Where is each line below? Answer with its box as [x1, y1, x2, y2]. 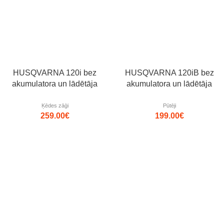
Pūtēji [162, 102, 176, 108]
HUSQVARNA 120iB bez [124, 68, 214, 77]
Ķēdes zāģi [41, 102, 68, 108]
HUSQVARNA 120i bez [13, 68, 96, 77]
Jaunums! [119, 208, 143, 215]
